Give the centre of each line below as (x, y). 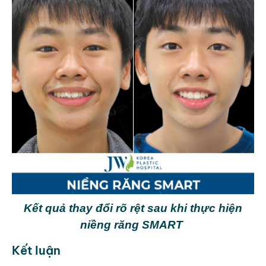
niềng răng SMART (133, 225)
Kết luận (36, 251)
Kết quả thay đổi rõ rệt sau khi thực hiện (133, 208)
